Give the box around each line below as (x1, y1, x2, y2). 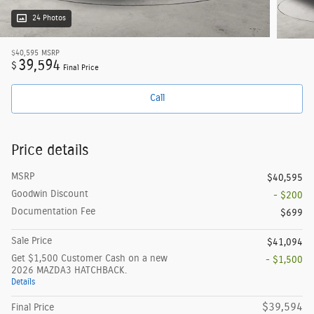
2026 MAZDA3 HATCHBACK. (11, 265, 127, 275)
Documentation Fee (11, 206, 95, 217)
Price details (11, 142, 89, 158)
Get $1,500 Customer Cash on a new (11, 253, 168, 264)
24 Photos (32, 15, 66, 22)
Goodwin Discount (11, 189, 88, 199)
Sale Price (11, 235, 52, 246)
